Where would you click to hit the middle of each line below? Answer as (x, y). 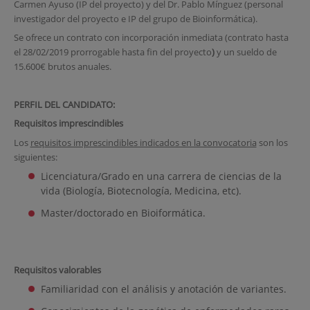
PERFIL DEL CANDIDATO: (64, 104)
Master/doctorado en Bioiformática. (123, 213)
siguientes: (35, 157)
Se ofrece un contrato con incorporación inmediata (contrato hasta (151, 38)
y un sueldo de (246, 52)
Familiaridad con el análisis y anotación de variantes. (163, 289)
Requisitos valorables (57, 270)
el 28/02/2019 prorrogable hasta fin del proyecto (112, 52)
